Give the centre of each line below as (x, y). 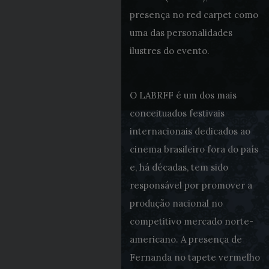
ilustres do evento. (169, 51)
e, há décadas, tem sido (179, 167)
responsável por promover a (191, 185)
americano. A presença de (186, 239)
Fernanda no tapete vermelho (195, 257)
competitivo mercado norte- (191, 221)
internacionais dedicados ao (190, 131)
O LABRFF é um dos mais (183, 95)
